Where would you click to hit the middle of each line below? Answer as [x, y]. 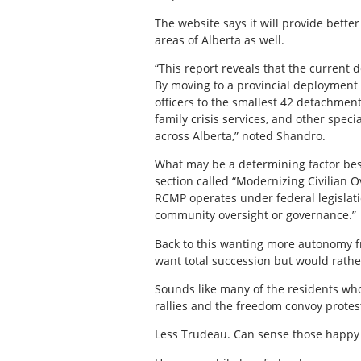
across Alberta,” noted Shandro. [240, 135]
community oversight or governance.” [255, 215]
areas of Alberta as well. [220, 39]
